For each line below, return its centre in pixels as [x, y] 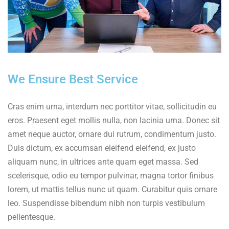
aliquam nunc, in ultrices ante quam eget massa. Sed [103, 162]
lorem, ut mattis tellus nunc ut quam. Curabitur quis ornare [112, 190]
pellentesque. [31, 217]
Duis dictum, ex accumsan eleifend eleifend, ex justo [102, 148]
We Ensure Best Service [73, 79]
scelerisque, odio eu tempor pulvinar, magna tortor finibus [111, 176]
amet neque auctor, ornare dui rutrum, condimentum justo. [112, 134]
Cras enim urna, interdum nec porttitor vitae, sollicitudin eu [112, 107]
